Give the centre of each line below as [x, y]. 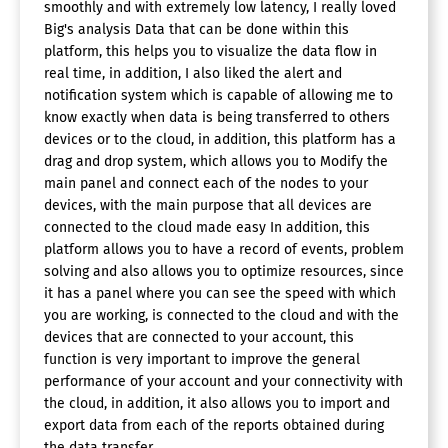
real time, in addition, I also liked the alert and [193, 74]
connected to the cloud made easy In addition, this [207, 228]
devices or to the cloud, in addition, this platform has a [220, 140]
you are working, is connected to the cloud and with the [221, 316]
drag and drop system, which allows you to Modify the [216, 162]
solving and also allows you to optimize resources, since [224, 272]
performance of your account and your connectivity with [223, 382]
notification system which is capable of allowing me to [218, 96]
